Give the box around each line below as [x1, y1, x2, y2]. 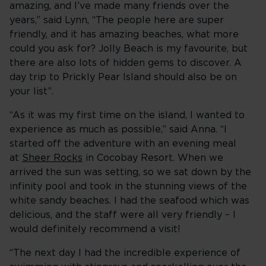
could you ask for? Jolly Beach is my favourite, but [9, 44, 248, 53]
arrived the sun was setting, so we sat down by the [9, 167, 251, 177]
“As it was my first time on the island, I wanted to [9, 110, 245, 120]
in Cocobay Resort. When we [83, 153, 223, 163]
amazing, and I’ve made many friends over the [9, 1, 229, 11]
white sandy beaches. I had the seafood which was [9, 196, 249, 205]
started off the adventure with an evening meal [9, 139, 236, 148]
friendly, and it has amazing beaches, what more [9, 30, 239, 39]
